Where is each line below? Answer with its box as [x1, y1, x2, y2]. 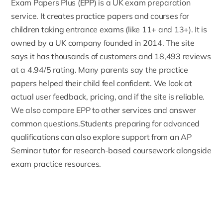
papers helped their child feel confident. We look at [11, 78, 192, 89]
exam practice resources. [11, 159, 102, 169]
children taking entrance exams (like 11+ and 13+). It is [11, 24, 207, 35]
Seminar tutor [11, 145, 60, 156]
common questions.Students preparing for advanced [11, 118, 200, 129]
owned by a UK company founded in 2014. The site [11, 38, 195, 48]
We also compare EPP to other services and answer [11, 105, 197, 115]
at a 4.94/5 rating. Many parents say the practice [11, 65, 188, 75]
